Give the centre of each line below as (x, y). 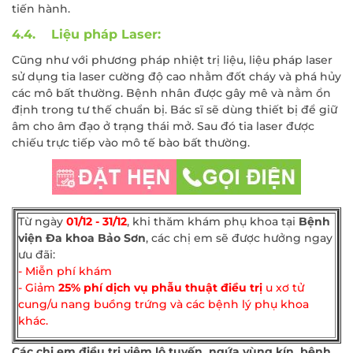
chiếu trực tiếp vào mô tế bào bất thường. (131, 142)
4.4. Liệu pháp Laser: (86, 34)
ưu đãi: (37, 254)
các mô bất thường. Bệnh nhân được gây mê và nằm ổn (171, 93)
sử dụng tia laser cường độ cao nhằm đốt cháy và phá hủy (176, 76)
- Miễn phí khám (65, 271)
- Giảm (38, 287)
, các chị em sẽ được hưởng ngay (239, 238)
